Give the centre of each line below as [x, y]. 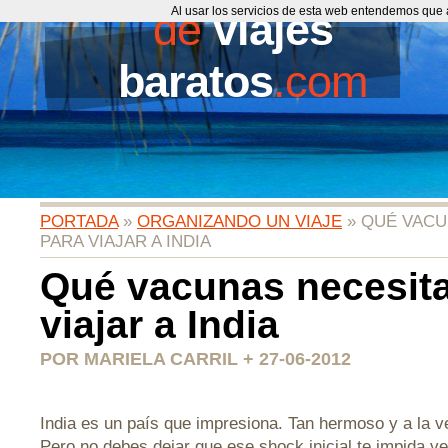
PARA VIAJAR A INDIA [125, 241]
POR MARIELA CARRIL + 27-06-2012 [195, 358]
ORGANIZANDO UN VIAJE [239, 221]
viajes [272, 29]
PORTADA [79, 221]
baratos [195, 81]
